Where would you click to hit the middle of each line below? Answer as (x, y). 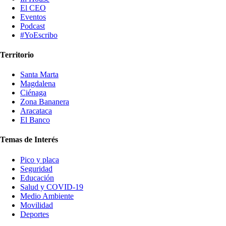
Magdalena (38, 84)
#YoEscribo (39, 35)
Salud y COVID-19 (52, 187)
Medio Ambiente (47, 196)
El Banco (35, 120)
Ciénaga (33, 93)
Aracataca (36, 111)
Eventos (33, 17)
